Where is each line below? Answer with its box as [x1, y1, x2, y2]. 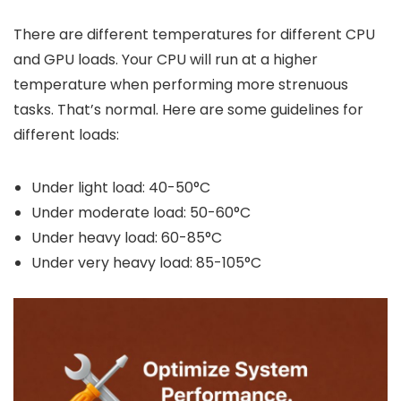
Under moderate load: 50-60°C [31, 202, 251, 224]
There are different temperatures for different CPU [13, 24, 375, 46]
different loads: [13, 124, 119, 146]
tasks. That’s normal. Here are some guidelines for [13, 99, 363, 121]
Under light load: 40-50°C [31, 177, 210, 199]
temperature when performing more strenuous [13, 74, 348, 96]
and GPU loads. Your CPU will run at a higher [13, 49, 318, 71]
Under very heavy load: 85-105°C [31, 252, 261, 274]
